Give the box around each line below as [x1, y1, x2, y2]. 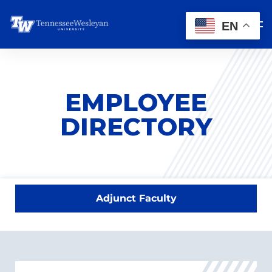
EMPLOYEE [65, 87, 207, 117]
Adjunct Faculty [95, 192, 177, 204]
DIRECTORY [59, 112, 212, 141]
